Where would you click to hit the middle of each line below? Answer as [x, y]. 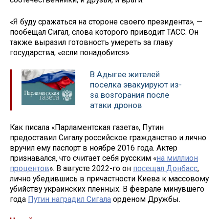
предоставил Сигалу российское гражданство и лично [108, 137]
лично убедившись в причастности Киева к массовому [109, 178]
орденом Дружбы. [146, 199]
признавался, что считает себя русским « [83, 158]
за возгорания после [130, 95]
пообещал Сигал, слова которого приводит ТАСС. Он [104, 32]
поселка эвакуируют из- [136, 84]
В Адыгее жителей [125, 74]
